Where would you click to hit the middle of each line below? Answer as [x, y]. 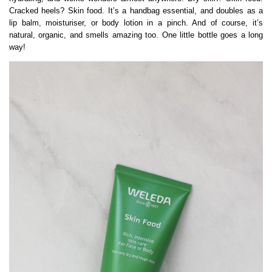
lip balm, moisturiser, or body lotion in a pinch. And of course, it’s [136, 23]
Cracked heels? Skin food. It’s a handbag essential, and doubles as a [136, 11]
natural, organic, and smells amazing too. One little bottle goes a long [136, 35]
